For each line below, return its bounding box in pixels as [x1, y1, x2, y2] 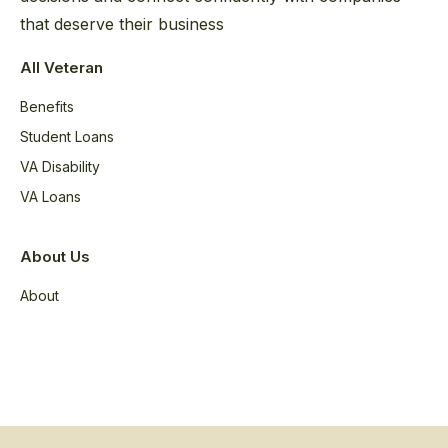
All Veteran [20, 58, 103, 77]
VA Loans [20, 188, 81, 205]
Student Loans [20, 128, 114, 145]
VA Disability [20, 158, 100, 175]
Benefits [20, 98, 74, 115]
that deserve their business [20, 14, 224, 34]
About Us [20, 247, 90, 266]
